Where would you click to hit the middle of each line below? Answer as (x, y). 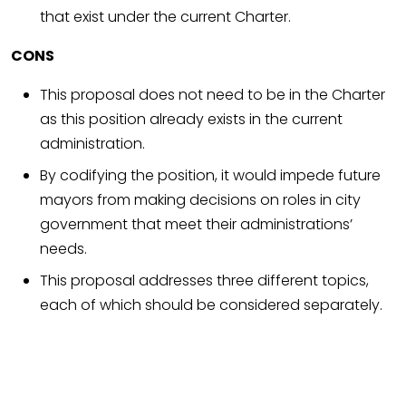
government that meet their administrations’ (196, 225)
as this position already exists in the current (191, 120)
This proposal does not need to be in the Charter (213, 95)
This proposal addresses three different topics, (204, 281)
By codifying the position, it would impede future (210, 176)
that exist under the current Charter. (165, 17)
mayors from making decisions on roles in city (200, 200)
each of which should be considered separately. (211, 305)
